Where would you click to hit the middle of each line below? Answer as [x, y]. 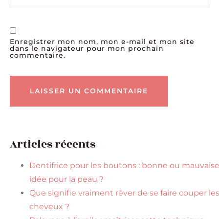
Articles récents [53, 144]
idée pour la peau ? [66, 179]
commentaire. [38, 55]
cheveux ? [49, 207]
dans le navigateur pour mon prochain [87, 48]
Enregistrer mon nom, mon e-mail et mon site [102, 41]
